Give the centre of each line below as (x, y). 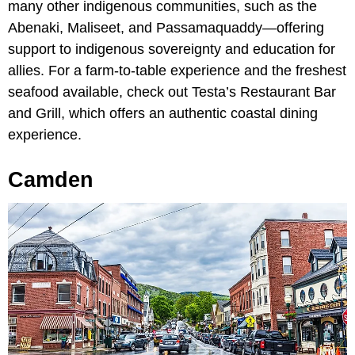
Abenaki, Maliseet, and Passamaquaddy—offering (166, 27)
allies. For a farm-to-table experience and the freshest (177, 70)
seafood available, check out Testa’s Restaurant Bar (172, 92)
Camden (51, 179)
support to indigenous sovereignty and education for (172, 49)
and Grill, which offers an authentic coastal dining (163, 113)
